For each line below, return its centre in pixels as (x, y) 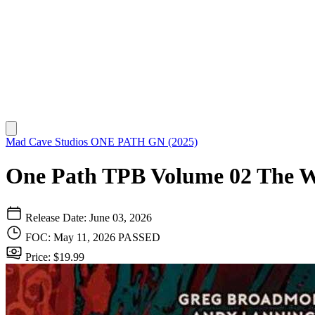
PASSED (139, 237)
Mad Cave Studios (48, 142)
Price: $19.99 (53, 257)
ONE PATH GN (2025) (144, 142)
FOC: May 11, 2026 (72, 237)
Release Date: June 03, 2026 (87, 217)
